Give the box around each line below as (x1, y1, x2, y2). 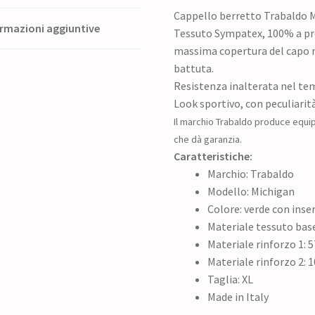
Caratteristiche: (174, 148, 255, 163)
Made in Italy (207, 289, 269, 304)
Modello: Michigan (207, 184, 295, 198)
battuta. (174, 60, 214, 75)
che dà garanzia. (174, 132, 243, 146)
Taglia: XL (207, 271, 254, 286)
